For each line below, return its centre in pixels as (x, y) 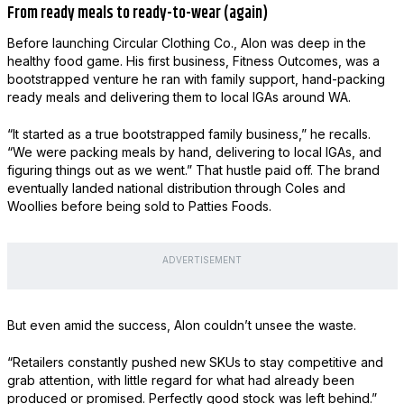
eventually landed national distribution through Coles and (176, 188)
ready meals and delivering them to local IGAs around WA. (179, 96)
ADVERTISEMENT (202, 259)
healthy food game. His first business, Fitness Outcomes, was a (193, 60)
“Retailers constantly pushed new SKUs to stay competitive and (195, 362)
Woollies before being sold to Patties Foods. (139, 206)
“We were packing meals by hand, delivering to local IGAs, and (194, 151)
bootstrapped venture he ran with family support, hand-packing (196, 78)
